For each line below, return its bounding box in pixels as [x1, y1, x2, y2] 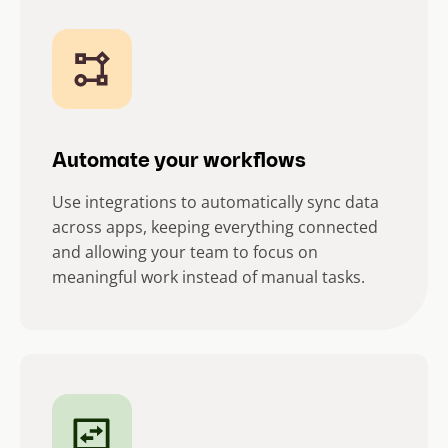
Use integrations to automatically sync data [52, 191, 379, 214]
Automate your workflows [52, 152, 306, 173]
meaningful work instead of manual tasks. [52, 266, 365, 289]
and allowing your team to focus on [52, 241, 318, 264]
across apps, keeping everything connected [52, 216, 378, 239]
